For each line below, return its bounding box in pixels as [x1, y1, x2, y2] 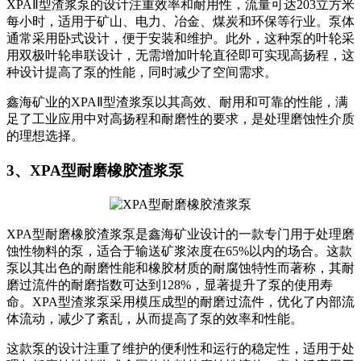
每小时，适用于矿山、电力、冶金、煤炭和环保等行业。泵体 [6, 15, 355, 29]
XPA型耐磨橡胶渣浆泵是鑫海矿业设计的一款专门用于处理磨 [6, 226, 355, 241]
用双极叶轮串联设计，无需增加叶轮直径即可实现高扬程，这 [6, 48, 355, 63]
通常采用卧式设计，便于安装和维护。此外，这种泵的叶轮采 [6, 31, 355, 46]
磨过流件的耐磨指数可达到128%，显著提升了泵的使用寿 [6, 277, 333, 292]
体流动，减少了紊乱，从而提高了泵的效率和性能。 [6, 311, 303, 326]
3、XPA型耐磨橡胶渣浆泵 [6, 161, 184, 179]
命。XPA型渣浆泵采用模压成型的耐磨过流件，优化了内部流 [6, 294, 355, 309]
